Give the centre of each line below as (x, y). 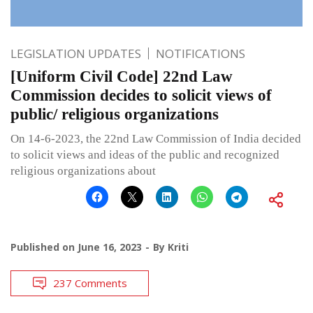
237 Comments (90, 283)
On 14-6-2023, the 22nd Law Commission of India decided (156, 138)
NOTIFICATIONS (201, 53)
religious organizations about (83, 170)
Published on (44, 247)
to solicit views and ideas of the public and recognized (145, 154)
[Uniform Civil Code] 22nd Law (122, 76)
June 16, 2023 (110, 247)
